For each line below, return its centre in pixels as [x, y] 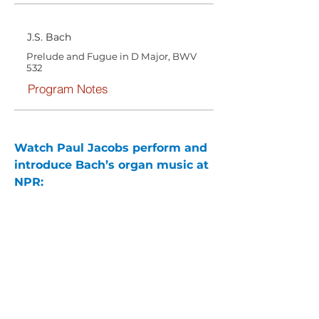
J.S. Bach [49, 37]
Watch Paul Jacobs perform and [113, 148]
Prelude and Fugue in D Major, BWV [111, 56]
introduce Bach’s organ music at [113, 165]
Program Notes [68, 88]
